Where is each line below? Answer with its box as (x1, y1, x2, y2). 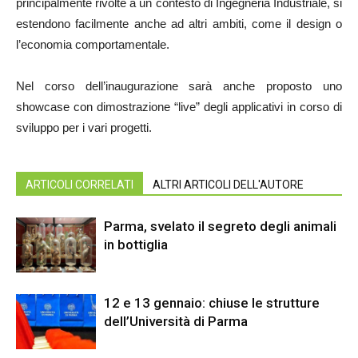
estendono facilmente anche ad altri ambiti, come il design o (16, 17, 342, 31)
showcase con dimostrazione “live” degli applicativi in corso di (16, 100, 342, 114)
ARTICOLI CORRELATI (26, 178, 133, 192)
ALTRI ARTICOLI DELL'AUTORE (153, 178, 304, 192)
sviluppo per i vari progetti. (16, 121, 152, 135)
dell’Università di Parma (104, 313, 248, 330)
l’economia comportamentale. (16, 38, 169, 52)
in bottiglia (104, 237, 168, 253)
